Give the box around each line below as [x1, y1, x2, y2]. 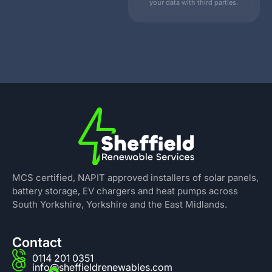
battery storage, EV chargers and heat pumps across [12, 185, 238, 197]
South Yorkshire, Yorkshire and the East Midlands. [12, 199, 227, 211]
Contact [12, 234, 62, 251]
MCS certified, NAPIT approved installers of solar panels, [12, 172, 259, 184]
